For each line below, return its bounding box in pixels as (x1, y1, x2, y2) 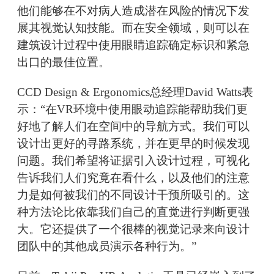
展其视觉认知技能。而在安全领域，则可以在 (17, 21, 250, 35)
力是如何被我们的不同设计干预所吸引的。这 (17, 188, 250, 202)
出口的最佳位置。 (17, 56, 110, 69)
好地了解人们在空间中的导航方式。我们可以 (17, 120, 250, 133)
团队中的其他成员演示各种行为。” (17, 240, 196, 253)
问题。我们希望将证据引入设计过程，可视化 (17, 154, 250, 168)
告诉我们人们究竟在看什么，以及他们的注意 (17, 171, 250, 185)
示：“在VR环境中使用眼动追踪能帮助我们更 (17, 103, 248, 116)
